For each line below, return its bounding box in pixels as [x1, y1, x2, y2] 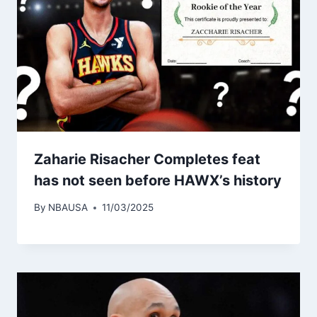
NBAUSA [48, 202, 88, 214]
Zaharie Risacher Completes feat [34, 150, 260, 168]
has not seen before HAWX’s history [34, 171, 282, 189]
